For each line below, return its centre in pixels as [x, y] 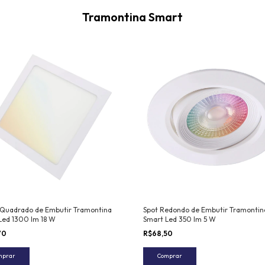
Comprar [169, 256]
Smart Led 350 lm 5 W [179, 219]
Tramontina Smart [132, 17]
